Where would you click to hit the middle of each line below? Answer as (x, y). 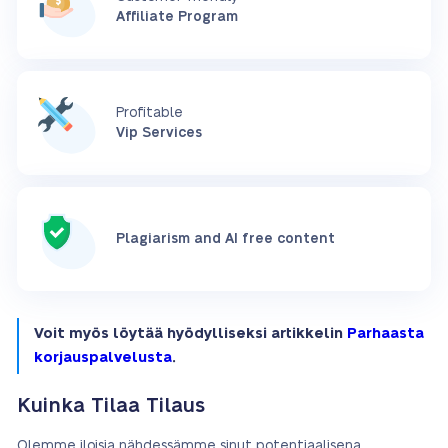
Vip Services (159, 133)
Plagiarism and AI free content (225, 239)
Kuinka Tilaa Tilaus (111, 406)
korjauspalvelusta (103, 357)
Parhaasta (385, 333)
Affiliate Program (177, 17)
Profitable (149, 113)
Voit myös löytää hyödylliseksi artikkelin (190, 333)
